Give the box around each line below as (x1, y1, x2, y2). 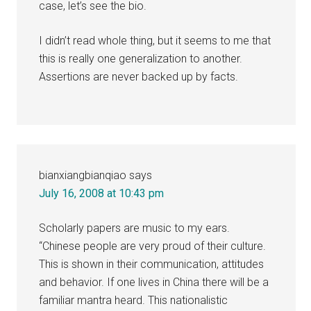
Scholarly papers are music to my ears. (39, 221, 230, 235)
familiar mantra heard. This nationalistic (39, 293, 228, 307)
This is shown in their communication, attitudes (39, 257, 264, 271)
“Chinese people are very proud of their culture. (39, 239, 267, 253)
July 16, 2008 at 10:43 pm (39, 186, 165, 200)
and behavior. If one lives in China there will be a (39, 275, 269, 289)
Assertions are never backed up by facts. (39, 69, 239, 83)
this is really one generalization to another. (39, 51, 243, 65)
